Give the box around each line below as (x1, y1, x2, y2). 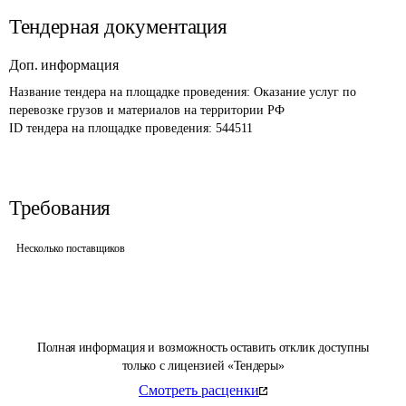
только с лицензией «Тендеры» (121, 359, 285, 372)
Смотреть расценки (139, 382, 259, 398)
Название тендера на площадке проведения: (9, 85, 254, 99)
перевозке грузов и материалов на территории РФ (9, 103, 285, 117)
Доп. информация (9, 57, 119, 72)
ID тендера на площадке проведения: (9, 121, 216, 135)
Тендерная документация (9, 15, 227, 38)
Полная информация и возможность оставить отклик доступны (36, 341, 370, 354)
